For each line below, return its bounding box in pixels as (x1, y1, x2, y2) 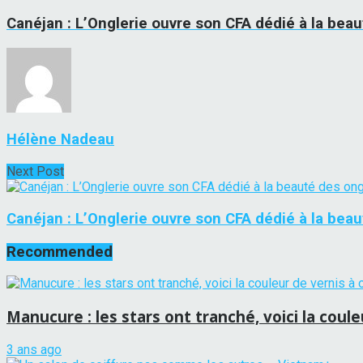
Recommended (6, 242, 113, 261)
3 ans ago (6, 341, 62, 357)
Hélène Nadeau (6, 130, 114, 149)
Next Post (6, 164, 64, 180)
